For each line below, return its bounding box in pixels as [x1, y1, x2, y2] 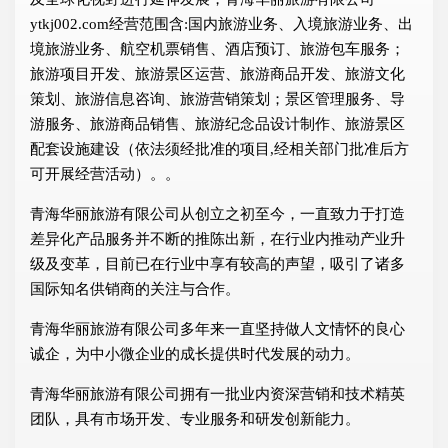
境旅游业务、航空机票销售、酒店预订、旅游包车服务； [30, 41, 405, 58]
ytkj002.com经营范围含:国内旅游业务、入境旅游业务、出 [30, 16, 413, 33]
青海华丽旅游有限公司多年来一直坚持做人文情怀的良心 [30, 321, 405, 338]
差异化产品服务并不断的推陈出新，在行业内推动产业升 [30, 231, 405, 248]
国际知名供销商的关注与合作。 [30, 281, 240, 298]
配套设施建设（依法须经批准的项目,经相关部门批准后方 [30, 141, 409, 158]
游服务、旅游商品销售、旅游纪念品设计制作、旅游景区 [30, 116, 405, 133]
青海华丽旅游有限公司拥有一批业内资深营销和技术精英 [30, 386, 405, 403]
